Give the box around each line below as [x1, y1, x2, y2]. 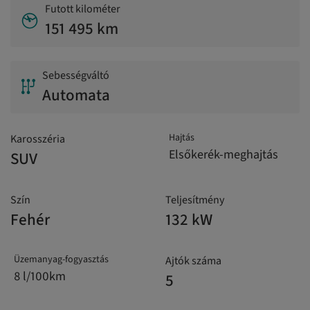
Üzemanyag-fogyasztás [14, 253, 109, 267]
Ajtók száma [165, 253, 221, 269]
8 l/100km [14, 268, 66, 286]
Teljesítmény [165, 192, 224, 208]
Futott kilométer [45, 1, 120, 17]
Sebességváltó [42, 68, 109, 84]
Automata [42, 84, 110, 107]
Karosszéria [10, 131, 65, 147]
